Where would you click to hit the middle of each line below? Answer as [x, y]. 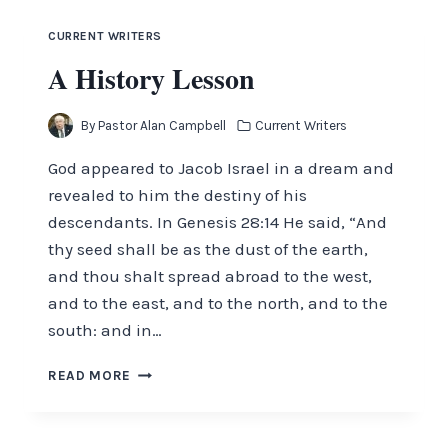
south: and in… [105, 330]
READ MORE [90, 376]
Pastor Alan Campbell [162, 126]
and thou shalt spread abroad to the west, [210, 276]
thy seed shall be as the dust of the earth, [208, 249]
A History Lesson [151, 78]
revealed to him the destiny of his [177, 195]
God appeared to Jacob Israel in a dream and [221, 168]
